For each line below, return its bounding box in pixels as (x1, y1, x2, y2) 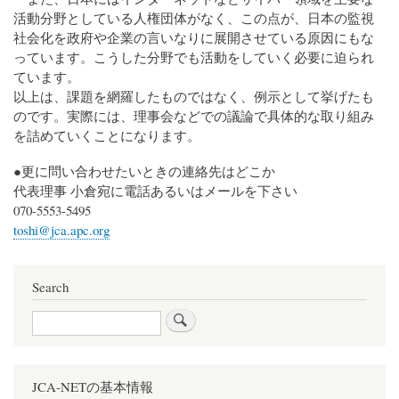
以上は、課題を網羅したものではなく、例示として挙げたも (13, 87, 374, 106)
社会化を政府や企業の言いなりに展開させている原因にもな (13, 28, 374, 47)
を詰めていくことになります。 (13, 126, 200, 145)
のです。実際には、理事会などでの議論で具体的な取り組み (13, 107, 374, 126)
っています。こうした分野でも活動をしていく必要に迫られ (13, 48, 374, 67)
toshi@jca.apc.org (13, 221, 110, 240)
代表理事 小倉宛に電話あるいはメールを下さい (13, 182, 297, 200)
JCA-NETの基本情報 (32, 378, 153, 396)
